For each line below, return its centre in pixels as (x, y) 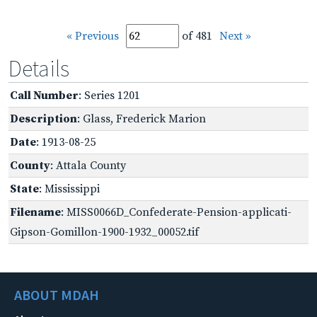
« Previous (92, 36)
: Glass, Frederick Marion (142, 119)
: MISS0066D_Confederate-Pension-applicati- (176, 212)
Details (39, 68)
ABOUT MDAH (57, 294)
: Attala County (88, 165)
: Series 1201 (109, 95)
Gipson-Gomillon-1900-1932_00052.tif (104, 232)
